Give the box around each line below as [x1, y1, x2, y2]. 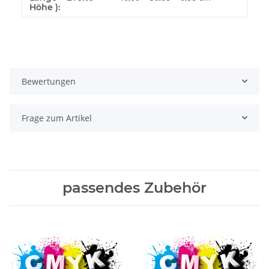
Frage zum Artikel [22, 112, 92, 124]
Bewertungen [22, 75, 76, 87]
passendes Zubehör [62, 178, 207, 196]
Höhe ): [29, 1, 60, 13]
